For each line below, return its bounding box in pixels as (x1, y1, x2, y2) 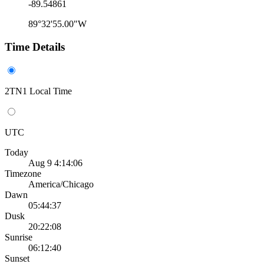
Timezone (5, 168, 41, 179)
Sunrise (5, 232, 32, 242)
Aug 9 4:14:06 (28, 157, 82, 168)
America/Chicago (28, 179, 94, 189)
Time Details (5, 41, 65, 54)
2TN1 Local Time (5, 85, 72, 96)
